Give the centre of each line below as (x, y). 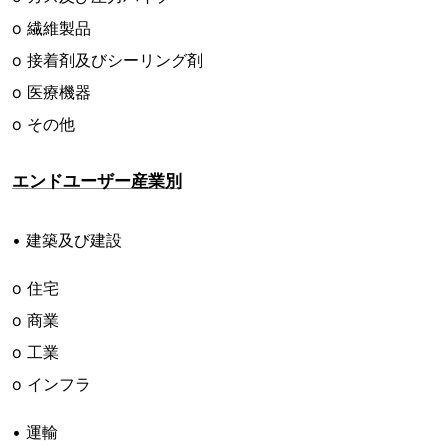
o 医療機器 (51, 92)
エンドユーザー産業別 (97, 181)
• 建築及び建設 (67, 240)
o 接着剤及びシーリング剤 (107, 60)
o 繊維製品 (51, 28)
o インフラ (51, 384)
